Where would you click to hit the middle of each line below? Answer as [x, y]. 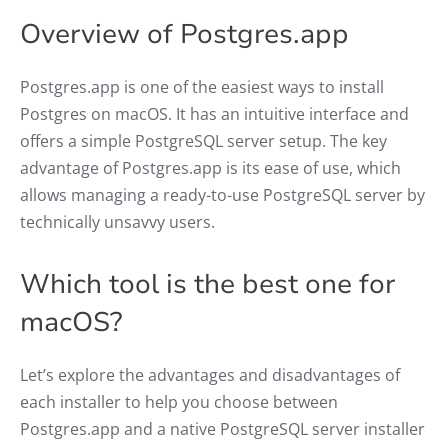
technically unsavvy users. [117, 221]
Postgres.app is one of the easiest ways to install [202, 86]
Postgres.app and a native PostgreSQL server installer [222, 428]
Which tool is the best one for [207, 284]
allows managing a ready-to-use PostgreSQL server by [222, 194]
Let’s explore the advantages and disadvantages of [210, 374]
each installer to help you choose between [179, 401]
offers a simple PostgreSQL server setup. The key [203, 140]
